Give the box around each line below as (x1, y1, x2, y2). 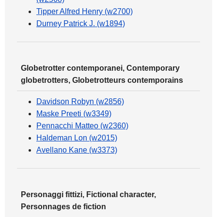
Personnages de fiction (21, 202, 106, 211)
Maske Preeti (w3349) (36, 109, 111, 118)
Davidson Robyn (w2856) (36, 97, 124, 106)
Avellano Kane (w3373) (36, 146, 117, 154)
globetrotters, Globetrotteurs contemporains (21, 76, 183, 84)
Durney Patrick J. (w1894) (36, 19, 125, 28)
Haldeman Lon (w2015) (36, 134, 117, 142)
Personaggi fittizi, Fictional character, (21, 190, 156, 199)
